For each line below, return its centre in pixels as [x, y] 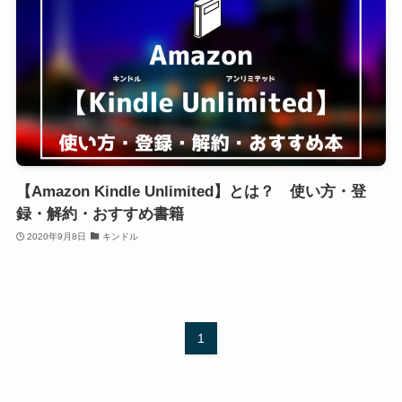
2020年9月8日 [57, 236]
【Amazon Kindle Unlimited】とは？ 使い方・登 [191, 192]
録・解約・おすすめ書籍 [100, 214]
